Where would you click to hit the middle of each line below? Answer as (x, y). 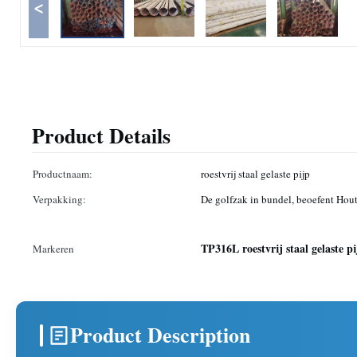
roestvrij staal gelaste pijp (255, 174)
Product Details (101, 135)
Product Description (160, 335)
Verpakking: (59, 199)
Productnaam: (63, 174)
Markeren (53, 249)
